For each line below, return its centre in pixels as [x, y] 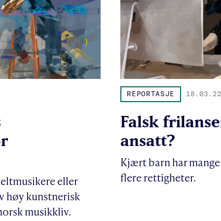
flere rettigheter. [158, 177]
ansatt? [148, 140]
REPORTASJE [151, 94]
